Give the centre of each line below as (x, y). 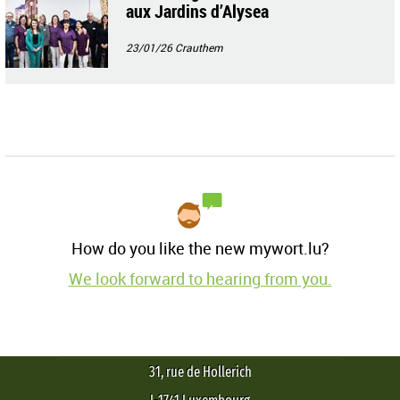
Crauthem (199, 47)
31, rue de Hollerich (200, 371)
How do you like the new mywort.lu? (200, 248)
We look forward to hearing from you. (200, 278)
